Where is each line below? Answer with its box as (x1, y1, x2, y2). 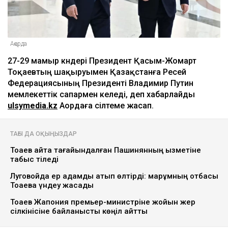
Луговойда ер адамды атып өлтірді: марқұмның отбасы (10, 172, 218, 181)
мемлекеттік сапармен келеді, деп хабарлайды (8, 90, 195, 100)
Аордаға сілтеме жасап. (58, 101, 154, 111)
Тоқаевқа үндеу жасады (10, 181, 94, 190)
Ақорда (10, 40, 27, 48)
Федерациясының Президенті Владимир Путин (8, 78, 193, 89)
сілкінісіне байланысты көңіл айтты (10, 207, 148, 216)
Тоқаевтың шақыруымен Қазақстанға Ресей (8, 67, 186, 77)
